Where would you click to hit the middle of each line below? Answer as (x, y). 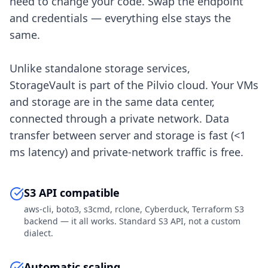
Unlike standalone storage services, (100, 68)
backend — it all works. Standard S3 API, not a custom (132, 221)
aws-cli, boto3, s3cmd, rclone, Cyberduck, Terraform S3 (134, 209)
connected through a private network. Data (119, 118)
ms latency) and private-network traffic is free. (127, 152)
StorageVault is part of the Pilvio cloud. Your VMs (134, 85)
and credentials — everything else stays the (120, 18)
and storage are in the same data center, (112, 102)
